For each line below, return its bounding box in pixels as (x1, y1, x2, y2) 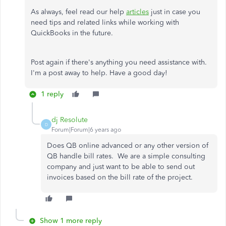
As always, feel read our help (31, 8, 126, 16)
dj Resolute (51, 116, 88, 124)
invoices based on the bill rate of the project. (47, 173, 193, 182)
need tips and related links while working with (31, 18, 179, 27)
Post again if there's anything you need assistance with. (31, 58, 207, 67)
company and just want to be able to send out (47, 162, 195, 171)
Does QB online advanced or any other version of (47, 141, 208, 150)
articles (126, 8, 149, 16)
